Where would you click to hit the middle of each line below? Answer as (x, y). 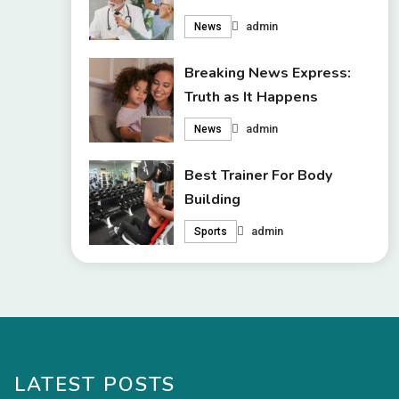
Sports (211, 231)
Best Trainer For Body (259, 175)
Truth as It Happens (252, 98)
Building (213, 199)
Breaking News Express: (268, 73)
